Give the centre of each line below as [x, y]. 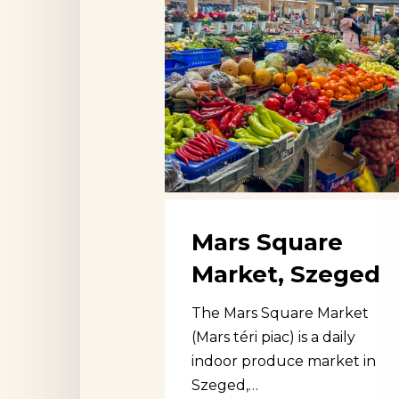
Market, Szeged [286, 274]
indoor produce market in [284, 361]
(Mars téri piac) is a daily [273, 337]
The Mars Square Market [280, 313]
